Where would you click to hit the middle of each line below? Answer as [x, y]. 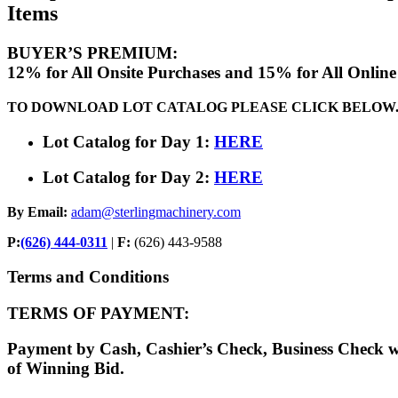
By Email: [37, 212]
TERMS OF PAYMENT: [98, 313]
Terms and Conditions [88, 276]
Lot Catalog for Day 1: [128, 141]
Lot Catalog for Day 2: [128, 178]
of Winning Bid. [66, 369]
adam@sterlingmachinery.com [156, 212]
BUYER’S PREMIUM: [92, 53]
